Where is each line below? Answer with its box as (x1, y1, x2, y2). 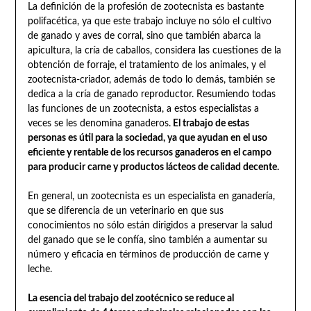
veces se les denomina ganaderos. (27, 118, 171, 128)
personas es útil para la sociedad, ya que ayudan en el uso (27, 133, 267, 143)
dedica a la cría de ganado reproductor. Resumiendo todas (27, 89, 276, 99)
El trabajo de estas (170, 118, 249, 128)
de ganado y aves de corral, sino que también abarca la (27, 31, 261, 41)
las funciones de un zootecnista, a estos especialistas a (27, 103, 259, 114)
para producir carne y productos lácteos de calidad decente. (27, 162, 279, 172)
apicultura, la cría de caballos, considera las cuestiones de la (27, 45, 281, 56)
